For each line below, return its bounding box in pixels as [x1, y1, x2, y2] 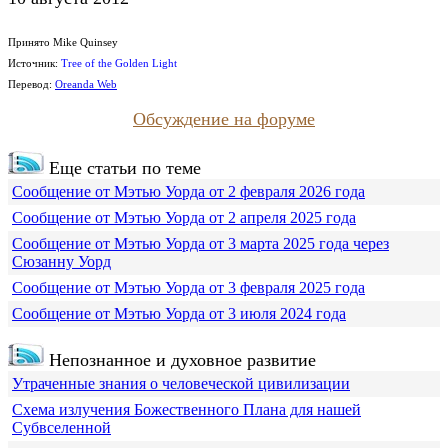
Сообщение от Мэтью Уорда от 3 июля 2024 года [12, 304, 346, 322]
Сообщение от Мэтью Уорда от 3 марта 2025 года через [12, 234, 389, 252]
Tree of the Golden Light [61, 56, 177, 69]
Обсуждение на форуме [133, 108, 315, 129]
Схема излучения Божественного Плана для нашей [12, 400, 361, 418]
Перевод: [8, 77, 55, 90]
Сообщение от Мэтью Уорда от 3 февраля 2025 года [12, 278, 365, 296]
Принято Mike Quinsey [8, 35, 118, 48]
